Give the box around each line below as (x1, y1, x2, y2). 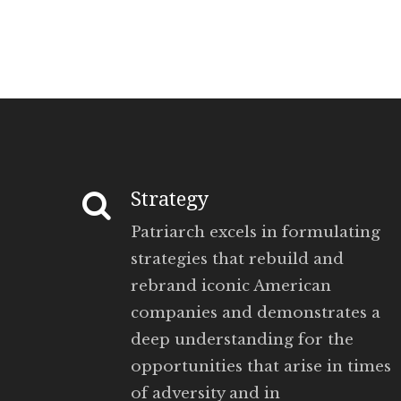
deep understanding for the (131, 329, 354, 349)
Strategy (131, 187, 209, 210)
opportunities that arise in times (131, 356, 391, 376)
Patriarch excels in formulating (131, 222, 380, 242)
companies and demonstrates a (131, 303, 380, 322)
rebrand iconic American (131, 276, 331, 295)
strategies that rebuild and (131, 249, 344, 269)
